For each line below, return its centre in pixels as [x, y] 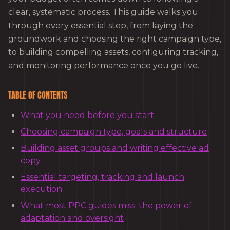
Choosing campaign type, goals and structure [114, 132]
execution [41, 189]
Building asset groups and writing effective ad [115, 148]
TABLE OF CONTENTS [38, 95]
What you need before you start [87, 116]
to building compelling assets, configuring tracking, [113, 52]
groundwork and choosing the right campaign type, [115, 39]
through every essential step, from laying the [101, 26]
